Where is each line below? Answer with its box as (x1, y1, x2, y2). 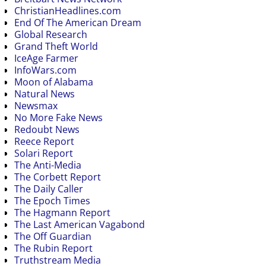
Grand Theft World (14, 39, 98, 53)
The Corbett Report (14, 170, 101, 183)
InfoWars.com (14, 63, 77, 77)
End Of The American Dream (14, 15, 141, 29)
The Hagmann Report (14, 205, 110, 219)
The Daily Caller (14, 182, 83, 195)
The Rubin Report (14, 241, 93, 255)
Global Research (14, 27, 87, 41)
